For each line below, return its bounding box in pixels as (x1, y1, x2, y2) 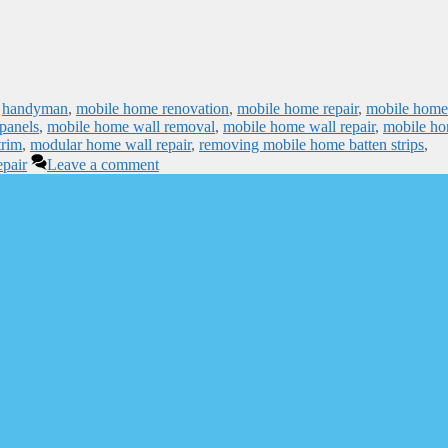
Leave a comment (47, 155, 159, 173)
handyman (2, 99, 68, 117)
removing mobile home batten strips (199, 135, 424, 153)
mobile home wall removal (47, 117, 215, 135)
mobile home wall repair (223, 117, 375, 135)
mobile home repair (237, 99, 358, 117)
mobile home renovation (76, 99, 229, 117)
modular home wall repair (30, 135, 191, 153)
